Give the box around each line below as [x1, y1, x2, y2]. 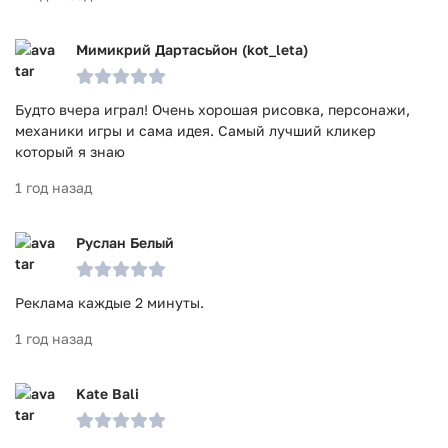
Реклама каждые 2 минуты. [15, 294, 204, 311]
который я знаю [15, 143, 125, 160]
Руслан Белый [76, 234, 174, 251]
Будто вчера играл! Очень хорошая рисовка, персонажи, [15, 101, 410, 118]
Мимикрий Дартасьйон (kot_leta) [76, 41, 308, 58]
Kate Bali [76, 385, 139, 402]
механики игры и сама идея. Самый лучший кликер [15, 122, 376, 139]
